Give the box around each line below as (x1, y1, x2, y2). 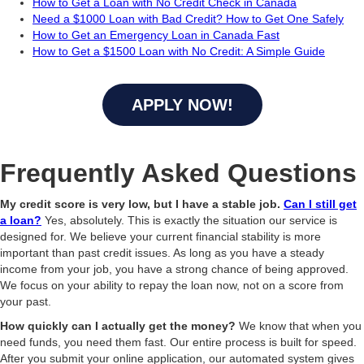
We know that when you (236, 319, 362, 332)
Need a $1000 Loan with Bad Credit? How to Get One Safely (32, 12, 344, 25)
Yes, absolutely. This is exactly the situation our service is (41, 214, 337, 227)
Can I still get (284, 197, 357, 210)
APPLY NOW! (131, 96, 233, 114)
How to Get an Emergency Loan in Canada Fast (32, 28, 279, 41)
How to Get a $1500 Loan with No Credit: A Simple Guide (32, 45, 325, 58)
